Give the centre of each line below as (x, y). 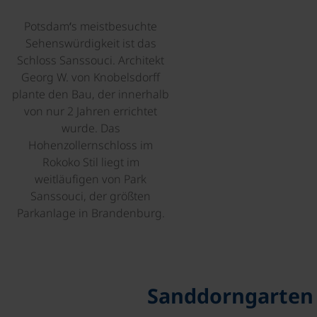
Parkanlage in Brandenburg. (91, 213)
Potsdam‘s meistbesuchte (91, 26)
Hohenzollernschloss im (91, 145)
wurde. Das (91, 128)
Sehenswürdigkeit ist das (91, 43)
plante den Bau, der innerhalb (91, 94)
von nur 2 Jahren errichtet (91, 111)
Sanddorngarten (230, 295)
